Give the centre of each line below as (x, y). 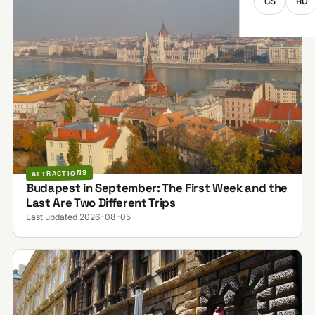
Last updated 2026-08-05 (78, 217)
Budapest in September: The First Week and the (156, 188)
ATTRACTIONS (59, 174)
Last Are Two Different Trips (101, 203)
